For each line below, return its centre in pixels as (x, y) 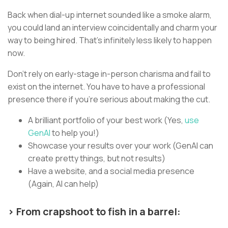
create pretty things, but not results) (97, 158)
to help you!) (75, 133)
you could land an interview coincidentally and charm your (112, 27)
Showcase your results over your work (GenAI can (121, 145)
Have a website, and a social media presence (111, 171)
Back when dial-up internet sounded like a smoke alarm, (110, 15)
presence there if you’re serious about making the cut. (110, 99)
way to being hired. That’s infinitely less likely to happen (110, 40)
